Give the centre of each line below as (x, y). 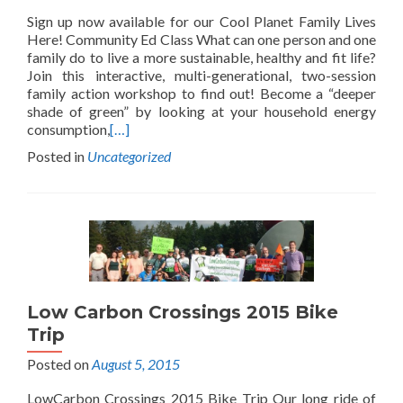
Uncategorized (129, 157)
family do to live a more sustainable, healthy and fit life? (201, 58)
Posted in (57, 157)
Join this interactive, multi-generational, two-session (201, 76)
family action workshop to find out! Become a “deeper (201, 94)
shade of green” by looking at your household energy (201, 112)
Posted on (59, 364)
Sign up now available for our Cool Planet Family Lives (201, 22)
